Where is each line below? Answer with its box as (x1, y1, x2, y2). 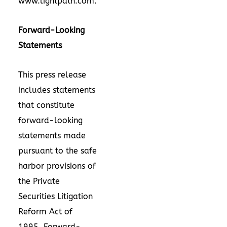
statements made (18, 130, 86, 140)
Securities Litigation (18, 191, 93, 201)
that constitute (18, 100, 74, 110)
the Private (18, 176, 60, 186)
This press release (18, 69, 86, 80)
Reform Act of (18, 206, 72, 216)
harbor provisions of (18, 161, 96, 171)
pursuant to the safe (18, 145, 97, 156)
